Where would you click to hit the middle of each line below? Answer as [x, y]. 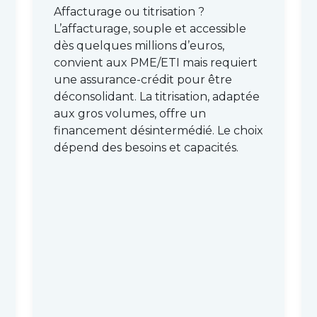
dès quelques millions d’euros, [139, 46]
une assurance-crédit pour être [143, 80]
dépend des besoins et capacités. [146, 148]
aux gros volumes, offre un [130, 114]
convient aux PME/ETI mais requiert [156, 63]
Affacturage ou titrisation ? [129, 12]
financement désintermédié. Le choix [158, 131]
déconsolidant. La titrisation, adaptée [157, 97]
